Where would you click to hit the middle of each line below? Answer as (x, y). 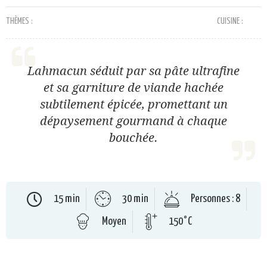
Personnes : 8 (215, 199)
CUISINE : (230, 21)
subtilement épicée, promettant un (133, 105)
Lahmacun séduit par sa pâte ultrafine (133, 71)
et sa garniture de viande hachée (133, 88)
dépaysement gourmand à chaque (133, 121)
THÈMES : (19, 21)
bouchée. (133, 138)
